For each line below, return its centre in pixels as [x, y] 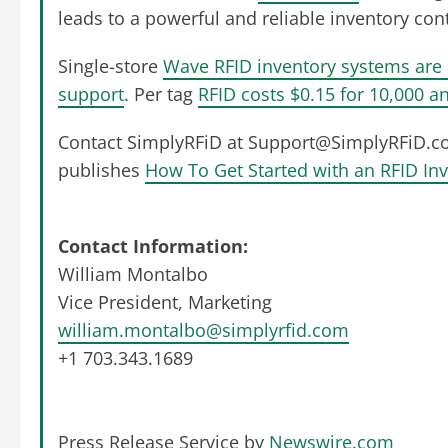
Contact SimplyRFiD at [153, 142]
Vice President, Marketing [165, 302]
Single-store [110, 66]
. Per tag [161, 94]
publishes [101, 170]
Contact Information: [153, 246]
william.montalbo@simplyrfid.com [203, 330]
